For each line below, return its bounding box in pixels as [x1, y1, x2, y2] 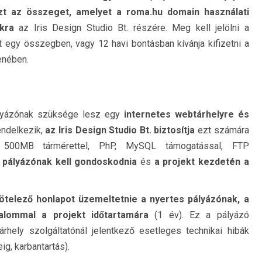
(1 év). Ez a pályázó [148, 209, 249, 220]
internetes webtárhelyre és [123, 109, 249, 120]
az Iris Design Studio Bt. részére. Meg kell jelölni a [13, 22, 249, 33]
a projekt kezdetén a [154, 156, 249, 167]
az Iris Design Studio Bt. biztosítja [45, 125, 195, 136]
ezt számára [195, 125, 249, 136]
